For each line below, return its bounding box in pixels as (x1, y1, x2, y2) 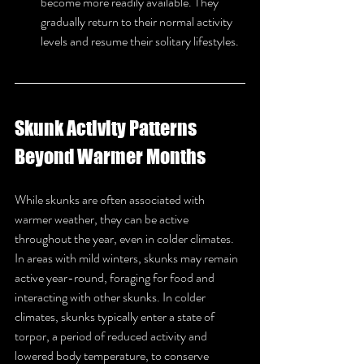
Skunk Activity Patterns (15, 115, 200, 140)
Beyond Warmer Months (15, 144, 206, 168)
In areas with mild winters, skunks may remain (15, 248, 240, 267)
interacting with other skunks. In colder (15, 287, 208, 306)
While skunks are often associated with (15, 189, 207, 209)
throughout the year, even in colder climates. (15, 228, 236, 248)
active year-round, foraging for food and (15, 267, 217, 287)
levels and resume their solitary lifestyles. (41, 31, 239, 50)
